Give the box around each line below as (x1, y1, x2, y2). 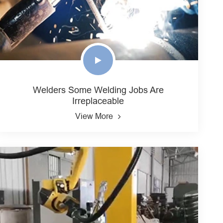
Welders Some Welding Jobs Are (32, 85, 164, 96)
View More (75, 111, 113, 121)
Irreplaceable (72, 96, 124, 107)
